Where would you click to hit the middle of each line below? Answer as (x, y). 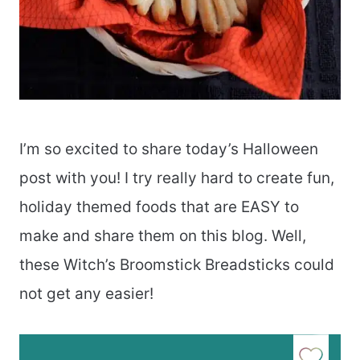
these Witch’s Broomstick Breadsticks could (177, 265)
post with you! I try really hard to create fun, (177, 178)
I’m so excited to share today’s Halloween (169, 149)
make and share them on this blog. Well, (163, 236)
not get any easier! (86, 294)
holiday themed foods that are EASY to (159, 207)
